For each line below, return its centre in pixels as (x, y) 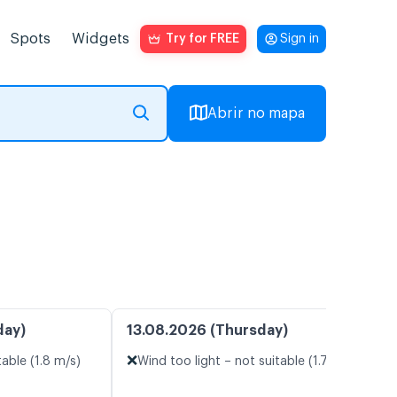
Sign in (300, 39)
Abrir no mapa (256, 113)
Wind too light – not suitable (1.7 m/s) (248, 362)
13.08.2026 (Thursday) (207, 331)
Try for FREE (202, 39)
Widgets (101, 39)
